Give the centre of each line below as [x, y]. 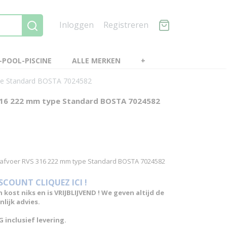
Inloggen [77, 25]
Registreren [126, 25]
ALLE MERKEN [96, 61]
